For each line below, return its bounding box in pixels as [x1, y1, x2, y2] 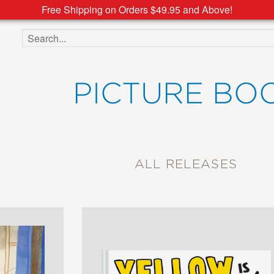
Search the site [18, 29, 76, 41]
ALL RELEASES [134, 157, 238, 171]
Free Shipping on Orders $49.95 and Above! [42, 2, 232, 17]
